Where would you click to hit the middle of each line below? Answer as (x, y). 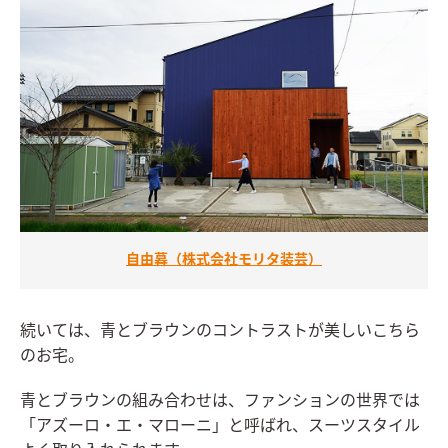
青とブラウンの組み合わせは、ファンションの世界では (220, 400)
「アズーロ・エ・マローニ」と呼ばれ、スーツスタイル (220, 425)
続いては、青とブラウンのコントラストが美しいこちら (220, 330)
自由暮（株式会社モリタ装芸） (224, 259)
